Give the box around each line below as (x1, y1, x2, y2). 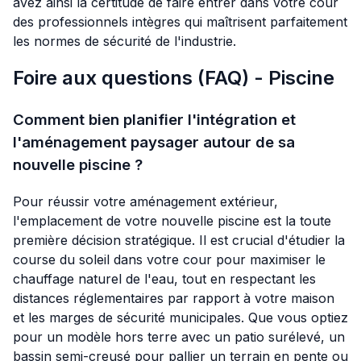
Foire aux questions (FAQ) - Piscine (13, 66, 334, 90)
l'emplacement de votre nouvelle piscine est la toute (13, 212, 331, 229)
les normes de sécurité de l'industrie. (13, 33, 236, 50)
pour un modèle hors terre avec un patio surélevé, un (13, 328, 345, 345)
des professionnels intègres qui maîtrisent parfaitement (13, 14, 347, 31)
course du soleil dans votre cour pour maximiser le (13, 251, 326, 268)
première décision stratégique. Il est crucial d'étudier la (13, 231, 345, 248)
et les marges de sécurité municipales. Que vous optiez (13, 309, 348, 326)
